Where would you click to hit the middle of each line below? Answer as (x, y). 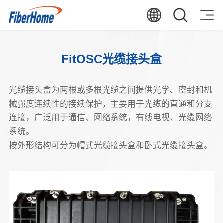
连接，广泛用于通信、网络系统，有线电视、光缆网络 (110, 118)
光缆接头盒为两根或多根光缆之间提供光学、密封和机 (110, 90)
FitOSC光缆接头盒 (111, 59)
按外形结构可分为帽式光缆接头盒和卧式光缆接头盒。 (110, 146)
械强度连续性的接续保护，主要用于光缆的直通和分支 (110, 104)
